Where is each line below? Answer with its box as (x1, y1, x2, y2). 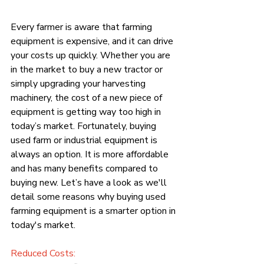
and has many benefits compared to (11, 161, 160, 175)
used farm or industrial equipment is (11, 133, 160, 147)
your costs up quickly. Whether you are (11, 48, 173, 62)
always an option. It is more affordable (11, 147, 171, 161)
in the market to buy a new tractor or (11, 62, 165, 76)
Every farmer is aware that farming (11, 20, 154, 34)
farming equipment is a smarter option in (11, 204, 178, 217)
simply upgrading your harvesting (11, 77, 148, 90)
